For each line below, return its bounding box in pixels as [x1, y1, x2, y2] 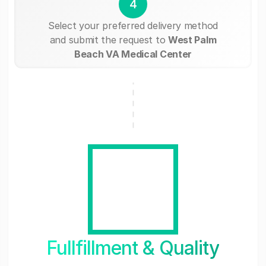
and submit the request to [49, 33, 168, 46]
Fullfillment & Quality [46, 236, 220, 259]
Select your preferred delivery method [48, 19, 218, 31]
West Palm [167, 33, 217, 46]
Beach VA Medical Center [74, 47, 192, 60]
